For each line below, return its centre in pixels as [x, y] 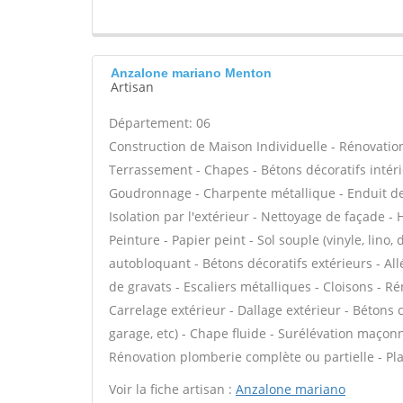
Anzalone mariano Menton [191, 73]
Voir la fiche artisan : [172, 389]
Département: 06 [160, 123]
